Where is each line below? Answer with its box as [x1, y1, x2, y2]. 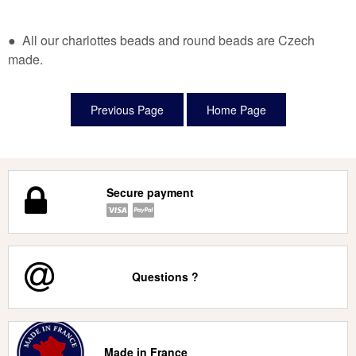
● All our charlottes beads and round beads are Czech [8, 31, 315, 50]
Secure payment [106, 184, 194, 201]
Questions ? [132, 269, 199, 285]
